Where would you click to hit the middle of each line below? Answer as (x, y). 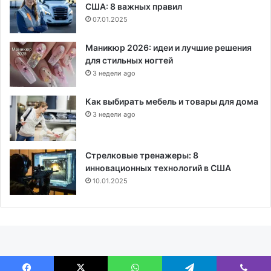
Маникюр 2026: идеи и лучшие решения (168, 48)
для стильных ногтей (129, 60)
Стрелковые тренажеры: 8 (142, 155)
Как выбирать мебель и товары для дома (172, 102)
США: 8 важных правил (134, 7)
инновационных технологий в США (158, 168)
